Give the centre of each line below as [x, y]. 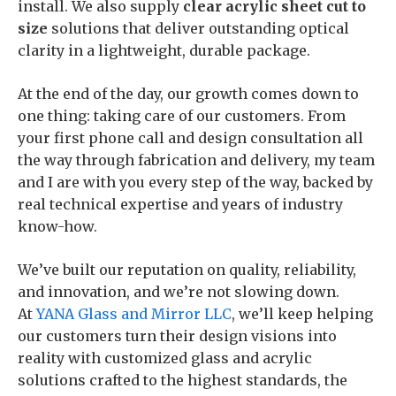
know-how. [57, 226]
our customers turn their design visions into [177, 336]
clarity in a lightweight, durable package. [164, 50]
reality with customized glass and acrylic [165, 358]
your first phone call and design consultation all [190, 138]
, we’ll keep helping [302, 314]
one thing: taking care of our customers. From [182, 116]
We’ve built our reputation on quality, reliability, [187, 270]
